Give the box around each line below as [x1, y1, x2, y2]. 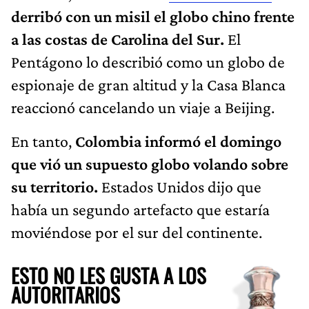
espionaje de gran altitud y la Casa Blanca [11, 74, 286, 94]
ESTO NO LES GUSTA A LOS [11, 260, 206, 290]
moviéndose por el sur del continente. [11, 222, 262, 241]
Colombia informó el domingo [72, 131, 281, 150]
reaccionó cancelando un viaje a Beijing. [11, 97, 275, 117]
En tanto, [11, 131, 72, 150]
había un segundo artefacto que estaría [11, 199, 270, 219]
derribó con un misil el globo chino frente [11, 6, 295, 26]
